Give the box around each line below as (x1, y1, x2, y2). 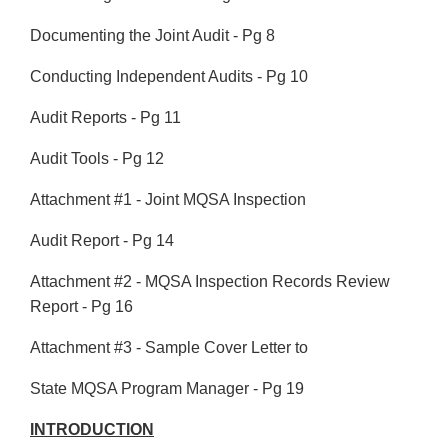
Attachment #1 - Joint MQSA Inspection (30, 191, 306, 209)
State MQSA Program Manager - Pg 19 (30, 380, 304, 398)
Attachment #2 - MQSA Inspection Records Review (30, 273, 390, 291)
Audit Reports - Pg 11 (30, 109, 181, 127)
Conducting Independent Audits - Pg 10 (30, 68, 308, 86)
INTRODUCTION (30, 421, 154, 439)
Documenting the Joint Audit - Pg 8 (30, 27, 275, 45)
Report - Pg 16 (30, 298, 133, 316)
